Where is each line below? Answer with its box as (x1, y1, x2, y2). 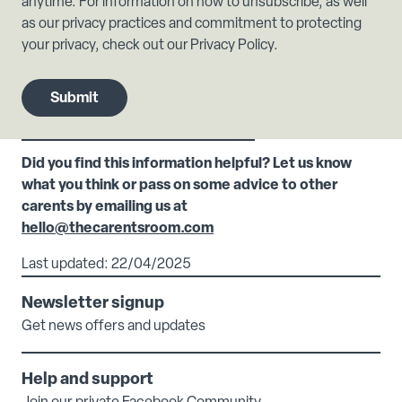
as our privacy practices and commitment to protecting (22, 17, 362, 31)
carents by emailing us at (22, 200, 188, 215)
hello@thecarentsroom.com (22, 222, 214, 237)
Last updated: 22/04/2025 (22, 258, 191, 273)
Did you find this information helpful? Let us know (22, 157, 352, 172)
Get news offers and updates (22, 319, 205, 335)
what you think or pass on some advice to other (22, 179, 337, 194)
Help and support (22, 371, 153, 389)
